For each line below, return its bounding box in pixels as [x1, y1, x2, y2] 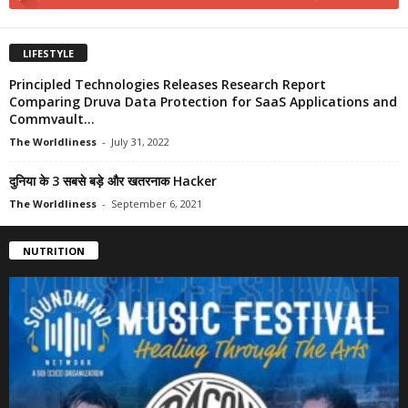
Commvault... [9, 109, 95, 127]
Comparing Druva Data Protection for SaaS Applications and [9, 92, 397, 110]
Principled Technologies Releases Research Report [9, 75, 326, 93]
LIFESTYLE [23, 46, 74, 60]
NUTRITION [23, 243, 85, 258]
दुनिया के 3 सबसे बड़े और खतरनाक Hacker [9, 171, 217, 189]
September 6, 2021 [111, 196, 202, 210]
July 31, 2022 [111, 134, 169, 148]
